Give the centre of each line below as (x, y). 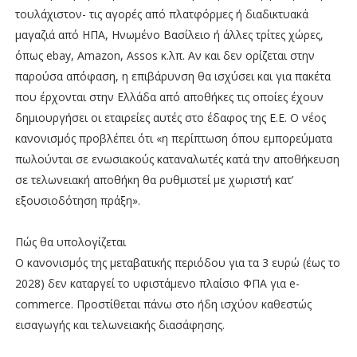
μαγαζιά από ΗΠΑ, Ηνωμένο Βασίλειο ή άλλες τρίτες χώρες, (169, 35)
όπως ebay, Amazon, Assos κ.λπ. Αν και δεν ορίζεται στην (165, 56)
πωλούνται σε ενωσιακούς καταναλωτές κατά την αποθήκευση (177, 159)
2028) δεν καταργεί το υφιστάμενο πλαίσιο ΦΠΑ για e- (157, 284)
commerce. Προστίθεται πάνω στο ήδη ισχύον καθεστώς (163, 304)
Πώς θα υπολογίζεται (70, 242)
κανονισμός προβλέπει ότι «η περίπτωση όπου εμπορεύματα (173, 139)
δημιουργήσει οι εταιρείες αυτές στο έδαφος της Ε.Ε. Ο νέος (170, 118)
